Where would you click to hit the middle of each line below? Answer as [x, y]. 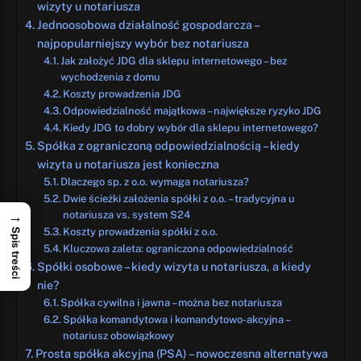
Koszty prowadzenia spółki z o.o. [141, 231]
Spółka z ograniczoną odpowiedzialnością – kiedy [168, 145]
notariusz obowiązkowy [119, 335]
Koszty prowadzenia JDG [122, 93]
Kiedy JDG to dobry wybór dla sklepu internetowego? [191, 127]
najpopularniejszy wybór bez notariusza [143, 43]
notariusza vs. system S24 [127, 214]
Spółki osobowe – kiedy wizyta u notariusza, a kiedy [174, 266]
